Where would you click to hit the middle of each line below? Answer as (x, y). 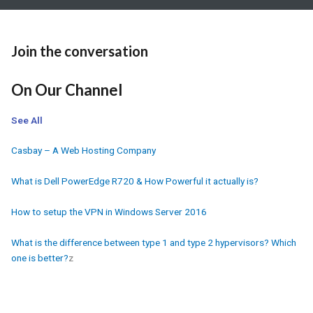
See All (27, 120)
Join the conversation (80, 51)
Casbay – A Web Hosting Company (83, 150)
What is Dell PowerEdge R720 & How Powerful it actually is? (135, 181)
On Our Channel (67, 90)
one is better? (40, 257)
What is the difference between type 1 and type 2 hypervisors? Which (154, 242)
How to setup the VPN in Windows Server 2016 (109, 211)
